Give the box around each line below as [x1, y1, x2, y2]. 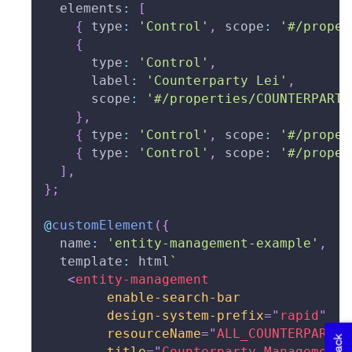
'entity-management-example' [107, 236, 319, 251]
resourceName [107, 326, 201, 342]
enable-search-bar [107, 290, 240, 306]
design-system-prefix [107, 308, 264, 324]
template [44, 254, 123, 269]
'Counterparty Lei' [146, 73, 288, 89]
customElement [52, 218, 154, 233]
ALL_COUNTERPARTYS [217, 326, 350, 342]
